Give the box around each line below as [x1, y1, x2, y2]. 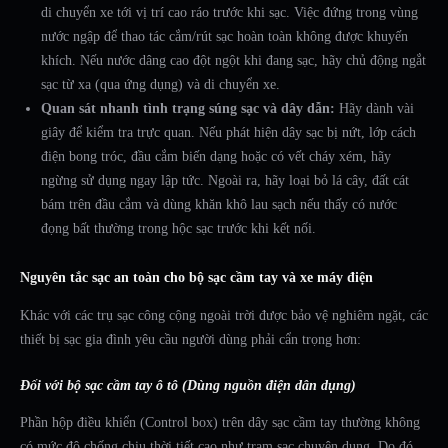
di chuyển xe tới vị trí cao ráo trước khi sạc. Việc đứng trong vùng [41, 5, 418, 21]
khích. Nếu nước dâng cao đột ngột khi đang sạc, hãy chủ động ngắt [41, 53, 426, 69]
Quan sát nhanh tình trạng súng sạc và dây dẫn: [41, 101, 335, 117]
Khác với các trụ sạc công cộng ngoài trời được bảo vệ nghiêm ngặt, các [20, 308, 428, 324]
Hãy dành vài [335, 101, 414, 117]
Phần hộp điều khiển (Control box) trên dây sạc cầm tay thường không [20, 415, 420, 431]
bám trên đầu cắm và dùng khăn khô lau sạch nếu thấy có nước [41, 197, 397, 213]
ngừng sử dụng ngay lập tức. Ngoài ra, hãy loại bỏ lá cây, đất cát [41, 173, 409, 189]
